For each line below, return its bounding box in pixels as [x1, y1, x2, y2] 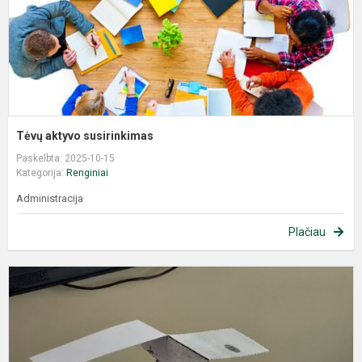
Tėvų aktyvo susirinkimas [16, 128, 154, 142]
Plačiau [288, 225, 326, 238]
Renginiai [66, 166, 108, 179]
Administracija [16, 192, 83, 204]
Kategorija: [16, 166, 66, 179]
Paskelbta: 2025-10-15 [16, 152, 115, 164]
